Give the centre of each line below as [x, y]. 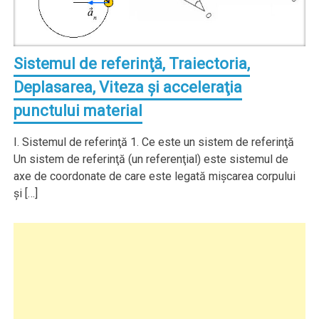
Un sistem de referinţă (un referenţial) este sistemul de [151, 159]
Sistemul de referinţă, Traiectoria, [132, 64]
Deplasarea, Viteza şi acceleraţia [128, 88]
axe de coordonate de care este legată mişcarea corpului [155, 177]
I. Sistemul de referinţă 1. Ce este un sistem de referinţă [154, 142]
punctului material [78, 111]
